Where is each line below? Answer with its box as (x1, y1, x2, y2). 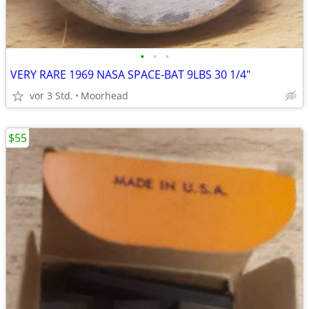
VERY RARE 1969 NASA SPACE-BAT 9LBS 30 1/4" (10, 67, 250, 82)
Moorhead (81, 89, 128, 102)
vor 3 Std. (30, 89, 73, 102)
